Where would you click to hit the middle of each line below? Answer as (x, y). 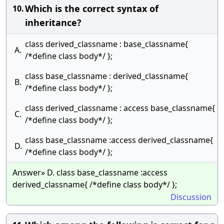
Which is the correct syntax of (92, 8)
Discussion (191, 197)
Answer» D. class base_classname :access (90, 172)
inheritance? (53, 22)
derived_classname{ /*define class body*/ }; (95, 184)
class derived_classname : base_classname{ (106, 44)
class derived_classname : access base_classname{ (120, 108)
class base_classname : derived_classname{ (106, 76)
